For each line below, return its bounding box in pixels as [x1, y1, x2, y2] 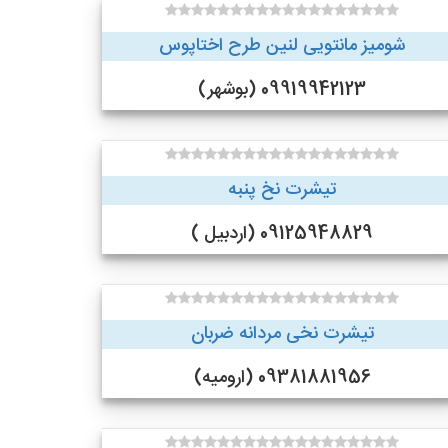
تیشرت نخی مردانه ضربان [190, 319, 374, 349]
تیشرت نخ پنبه [228, 175, 336, 205]
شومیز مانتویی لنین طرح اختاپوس [159, 31, 405, 61]
